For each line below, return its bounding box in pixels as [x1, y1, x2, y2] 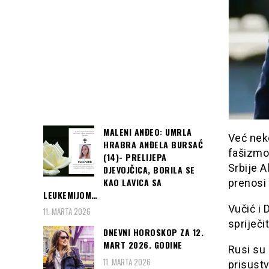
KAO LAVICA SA [103, 175, 162, 189]
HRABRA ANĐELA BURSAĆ [103, 138, 203, 151]
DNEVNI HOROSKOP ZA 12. [103, 226, 204, 239]
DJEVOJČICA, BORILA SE [103, 163, 195, 176]
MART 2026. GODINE [103, 238, 183, 252]
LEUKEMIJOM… [43, 188, 98, 201]
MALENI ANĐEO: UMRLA [103, 125, 192, 138]
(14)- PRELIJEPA [103, 150, 167, 163]
